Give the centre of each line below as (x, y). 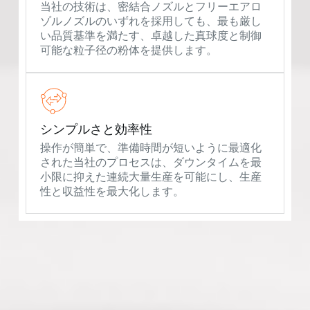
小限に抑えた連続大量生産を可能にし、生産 (151, 177)
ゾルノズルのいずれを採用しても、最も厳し (151, 21)
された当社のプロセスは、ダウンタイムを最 (151, 163)
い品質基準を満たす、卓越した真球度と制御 (151, 36)
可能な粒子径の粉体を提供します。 (128, 51)
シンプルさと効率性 (96, 130)
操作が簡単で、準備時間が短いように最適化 (151, 148)
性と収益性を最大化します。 (112, 192)
